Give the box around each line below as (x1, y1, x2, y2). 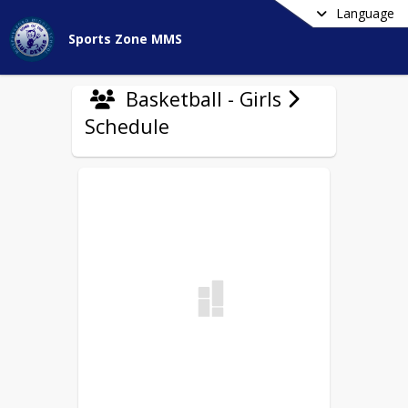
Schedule (85, 113, 169, 139)
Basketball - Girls (126, 86, 281, 112)
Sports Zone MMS (68, 30, 182, 47)
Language (336, 5, 394, 22)
